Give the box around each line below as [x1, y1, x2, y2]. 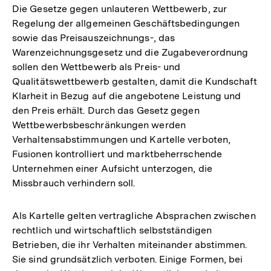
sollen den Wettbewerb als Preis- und [12, 61, 181, 73]
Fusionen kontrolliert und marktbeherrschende [12, 148, 222, 160]
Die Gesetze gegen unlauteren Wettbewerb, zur [12, 3, 227, 15]
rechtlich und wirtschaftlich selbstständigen [12, 224, 212, 237]
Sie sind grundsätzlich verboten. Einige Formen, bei [12, 253, 243, 266]
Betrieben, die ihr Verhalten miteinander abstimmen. [12, 239, 247, 251]
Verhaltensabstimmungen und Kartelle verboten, [12, 134, 231, 146]
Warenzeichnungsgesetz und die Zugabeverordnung [12, 47, 249, 59]
